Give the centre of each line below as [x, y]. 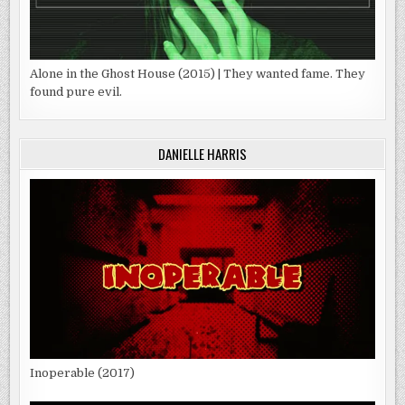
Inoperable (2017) [83, 372]
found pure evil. [76, 91]
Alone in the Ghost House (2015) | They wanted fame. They [198, 73]
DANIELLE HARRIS [202, 153]
